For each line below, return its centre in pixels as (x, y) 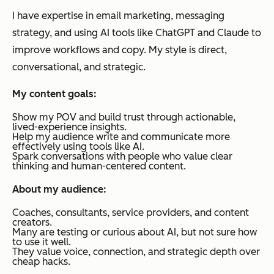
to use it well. (42, 242)
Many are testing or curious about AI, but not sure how (135, 232)
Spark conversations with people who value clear (122, 156)
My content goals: (54, 94)
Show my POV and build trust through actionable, (124, 117)
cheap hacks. (41, 261)
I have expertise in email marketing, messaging (118, 15)
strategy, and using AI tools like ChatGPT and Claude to (137, 32)
